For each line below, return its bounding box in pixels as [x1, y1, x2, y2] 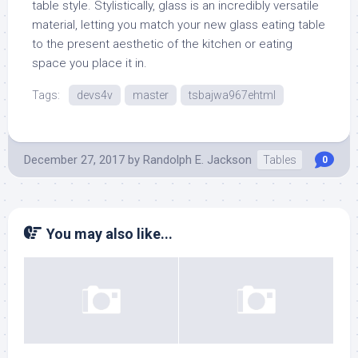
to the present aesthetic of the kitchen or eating [32, 37, 292, 52]
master [133, 89, 169, 102]
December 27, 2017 [24, 153, 125, 168]
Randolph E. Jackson [143, 153, 252, 168]
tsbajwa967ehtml [189, 89, 276, 102]
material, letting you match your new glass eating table [32, 18, 325, 33]
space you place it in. [32, 56, 147, 71]
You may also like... [46, 225, 173, 243]
